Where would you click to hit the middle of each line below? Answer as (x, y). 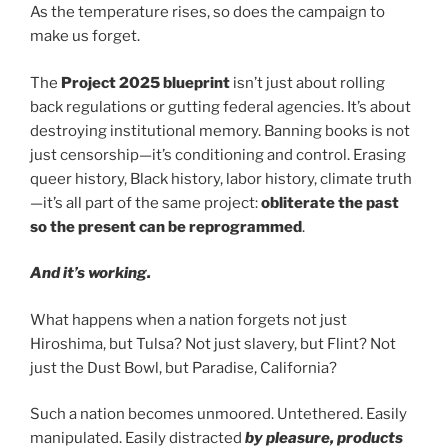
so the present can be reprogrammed (166, 226)
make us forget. (85, 36)
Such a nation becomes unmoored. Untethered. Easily (218, 414)
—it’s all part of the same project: (145, 202)
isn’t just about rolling (307, 82)
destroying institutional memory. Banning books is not (220, 130)
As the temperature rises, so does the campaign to (207, 12)
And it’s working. (90, 273)
